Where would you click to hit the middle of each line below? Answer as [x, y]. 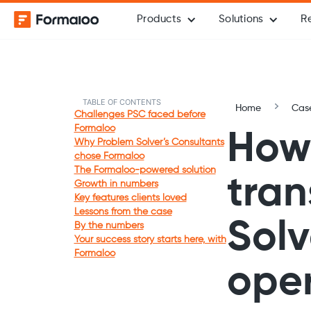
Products [159, 19]
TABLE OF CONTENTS [121, 102]
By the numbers [109, 226]
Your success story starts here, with [150, 239]
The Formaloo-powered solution [145, 170]
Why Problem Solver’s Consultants [149, 142]
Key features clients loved [130, 198]
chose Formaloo [109, 156]
